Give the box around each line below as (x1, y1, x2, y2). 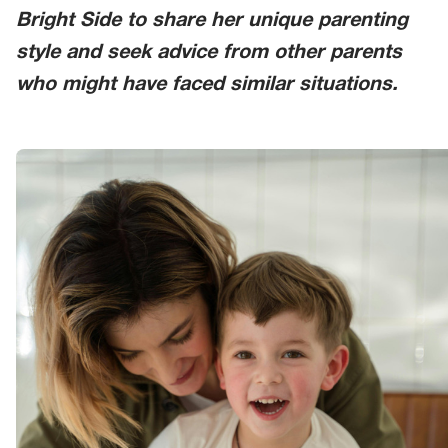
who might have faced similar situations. (16, 76, 398, 95)
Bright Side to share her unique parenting (16, 12, 408, 31)
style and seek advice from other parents (16, 44, 402, 63)
